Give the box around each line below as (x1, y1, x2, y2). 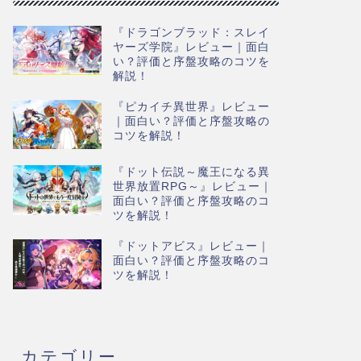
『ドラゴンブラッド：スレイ (112, 26, 270, 39)
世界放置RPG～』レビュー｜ (112, 180, 272, 193)
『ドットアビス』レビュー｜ (112, 240, 270, 253)
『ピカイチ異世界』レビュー (112, 100, 270, 113)
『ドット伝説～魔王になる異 (112, 166, 270, 179)
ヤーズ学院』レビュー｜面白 (112, 40, 270, 53)
